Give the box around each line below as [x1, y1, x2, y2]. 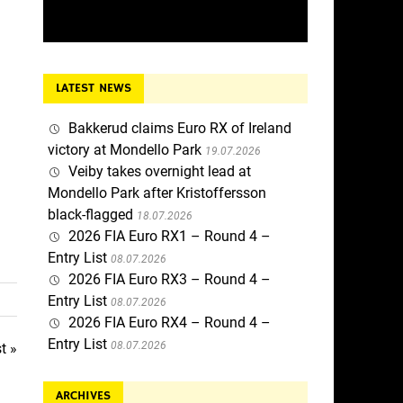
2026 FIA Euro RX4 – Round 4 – [67, 314, 271, 332]
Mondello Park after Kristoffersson [47, 184, 266, 202]
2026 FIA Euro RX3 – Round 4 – [67, 271, 271, 289]
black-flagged [47, 206, 133, 224]
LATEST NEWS [55, 80, 131, 97]
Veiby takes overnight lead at [67, 163, 251, 181]
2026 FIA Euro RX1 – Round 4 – [67, 228, 271, 246]
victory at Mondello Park [47, 141, 201, 159]
